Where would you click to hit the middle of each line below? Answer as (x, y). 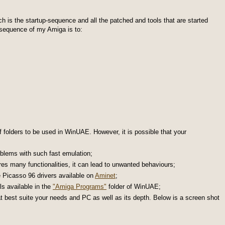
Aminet (105, 176)
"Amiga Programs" (80, 187)
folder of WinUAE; (134, 187)
